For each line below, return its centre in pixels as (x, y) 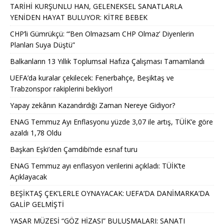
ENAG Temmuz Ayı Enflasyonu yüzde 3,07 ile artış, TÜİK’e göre (111, 122)
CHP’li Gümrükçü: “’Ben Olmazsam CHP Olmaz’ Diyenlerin (102, 34)
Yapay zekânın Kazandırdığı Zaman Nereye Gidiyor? (92, 105)
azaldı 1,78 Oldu (37, 133)
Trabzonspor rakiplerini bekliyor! (61, 89)
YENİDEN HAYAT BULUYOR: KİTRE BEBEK (79, 17)
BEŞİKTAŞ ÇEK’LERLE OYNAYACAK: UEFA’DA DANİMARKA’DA (110, 193)
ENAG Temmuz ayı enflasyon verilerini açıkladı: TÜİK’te (98, 166)
